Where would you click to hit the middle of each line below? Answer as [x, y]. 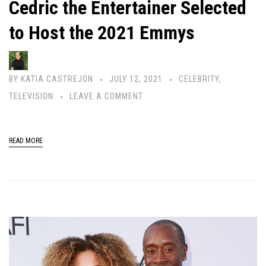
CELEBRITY [199, 79]
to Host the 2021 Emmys [102, 33]
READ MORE [26, 141]
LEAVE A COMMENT [106, 96]
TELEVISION [31, 96]
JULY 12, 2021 [136, 79]
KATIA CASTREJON [57, 79]
